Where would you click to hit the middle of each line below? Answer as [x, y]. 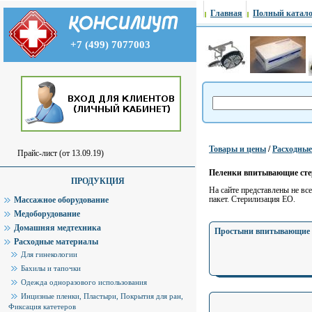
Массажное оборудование [61, 200]
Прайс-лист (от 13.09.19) [61, 153]
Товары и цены [237, 149]
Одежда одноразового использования [84, 282]
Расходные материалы [56, 241]
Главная [226, 13]
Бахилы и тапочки [51, 268]
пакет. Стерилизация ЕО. [252, 200]
